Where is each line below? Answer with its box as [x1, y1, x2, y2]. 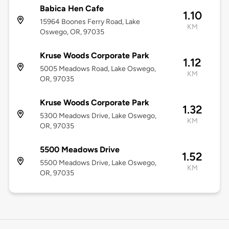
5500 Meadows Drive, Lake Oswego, [39, 158, 156, 168]
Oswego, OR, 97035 [39, 28, 104, 37]
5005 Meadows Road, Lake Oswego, [39, 64, 156, 74]
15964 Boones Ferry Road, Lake [39, 17, 140, 27]
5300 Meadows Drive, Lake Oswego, [39, 111, 156, 121]
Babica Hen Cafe [39, 4, 104, 14]
